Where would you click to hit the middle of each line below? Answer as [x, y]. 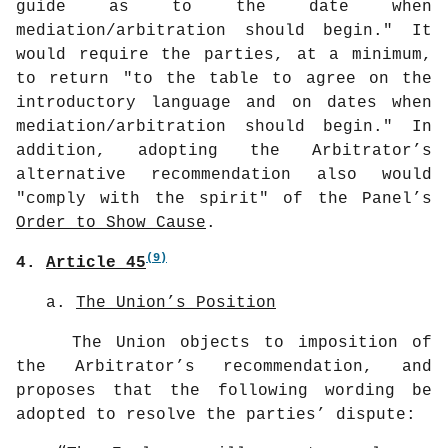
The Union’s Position [176, 302]
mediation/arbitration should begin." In [224, 126]
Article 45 [96, 262]
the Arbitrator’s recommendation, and [224, 366]
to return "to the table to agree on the [224, 78]
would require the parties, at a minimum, [224, 54]
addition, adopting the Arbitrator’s [224, 150]
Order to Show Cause [111, 222]
